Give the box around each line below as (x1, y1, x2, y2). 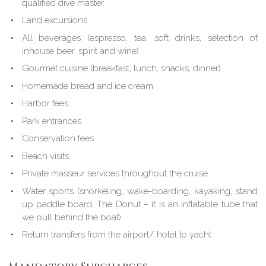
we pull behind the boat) (21, 211, 121, 223)
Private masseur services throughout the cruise (21, 168, 208, 179)
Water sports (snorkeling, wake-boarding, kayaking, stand (21, 185, 258, 197)
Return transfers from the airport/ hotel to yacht (21, 229, 211, 240)
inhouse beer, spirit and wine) (21, 45, 139, 56)
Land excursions (21, 15, 87, 26)
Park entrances (21, 115, 81, 126)
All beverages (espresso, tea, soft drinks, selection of (21, 32, 258, 43)
